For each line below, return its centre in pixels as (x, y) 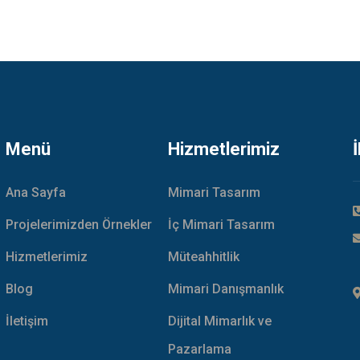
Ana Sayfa (36, 192)
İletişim (27, 321)
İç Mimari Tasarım (221, 225)
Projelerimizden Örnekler (79, 225)
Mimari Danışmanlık (226, 289)
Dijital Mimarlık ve (220, 321)
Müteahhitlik (204, 257)
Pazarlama (200, 349)
